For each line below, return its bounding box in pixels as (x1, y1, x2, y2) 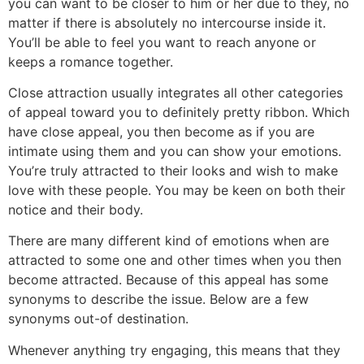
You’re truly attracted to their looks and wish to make (8, 162, 338, 179)
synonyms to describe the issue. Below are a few (8, 291, 309, 308)
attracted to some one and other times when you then (8, 252, 341, 269)
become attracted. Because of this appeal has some (8, 271, 328, 288)
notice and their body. (8, 201, 143, 218)
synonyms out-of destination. (8, 310, 188, 327)
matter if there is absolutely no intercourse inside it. (8, 14, 326, 31)
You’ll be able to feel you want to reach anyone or (8, 33, 316, 50)
